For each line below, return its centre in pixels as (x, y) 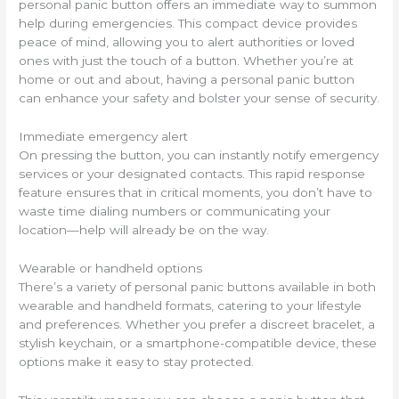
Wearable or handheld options (111, 269)
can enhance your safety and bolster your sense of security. (199, 98)
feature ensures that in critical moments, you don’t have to (196, 193)
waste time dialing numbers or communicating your (175, 212)
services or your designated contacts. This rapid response (192, 174)
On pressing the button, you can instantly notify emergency (199, 155)
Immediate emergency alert (104, 137)
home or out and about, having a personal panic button (187, 80)
